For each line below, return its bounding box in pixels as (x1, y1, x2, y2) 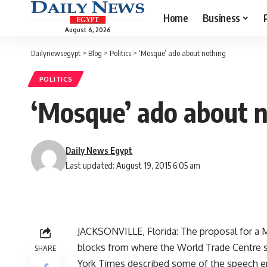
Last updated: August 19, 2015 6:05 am (66, 160, 201, 171)
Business (202, 11, 240, 24)
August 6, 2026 (64, 26, 111, 33)
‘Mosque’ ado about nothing (139, 48, 226, 58)
